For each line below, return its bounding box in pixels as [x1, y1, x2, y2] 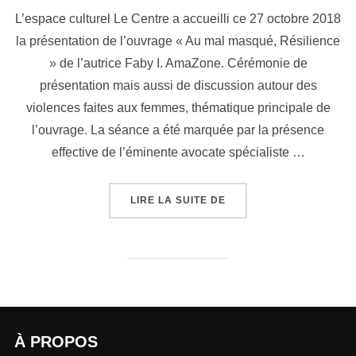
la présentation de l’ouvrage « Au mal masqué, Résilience [16, 34, 340, 48]
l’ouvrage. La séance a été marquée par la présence [32, 123, 324, 137]
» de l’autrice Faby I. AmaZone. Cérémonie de [48, 56, 308, 71]
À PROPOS [14, 333, 98, 351]
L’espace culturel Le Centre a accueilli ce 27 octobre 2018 [15, 12, 341, 26]
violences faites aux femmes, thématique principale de [25, 101, 331, 115]
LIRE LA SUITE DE [130, 195, 226, 207]
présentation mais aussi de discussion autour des [39, 79, 317, 93]
